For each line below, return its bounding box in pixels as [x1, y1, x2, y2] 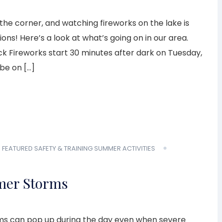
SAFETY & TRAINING [34, 143, 93, 153]
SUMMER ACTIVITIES [94, 143, 155, 153]
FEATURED [2, 143, 33, 153]
